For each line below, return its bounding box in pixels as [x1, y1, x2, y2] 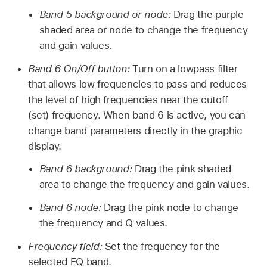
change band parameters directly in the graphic [27, 124, 243, 136]
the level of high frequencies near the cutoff [27, 93, 228, 105]
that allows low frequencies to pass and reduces [27, 77, 247, 90]
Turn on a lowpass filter [132, 62, 238, 74]
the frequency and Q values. [39, 217, 168, 229]
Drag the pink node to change [104, 201, 239, 214]
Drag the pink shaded [134, 163, 231, 175]
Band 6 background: [39, 163, 135, 175]
